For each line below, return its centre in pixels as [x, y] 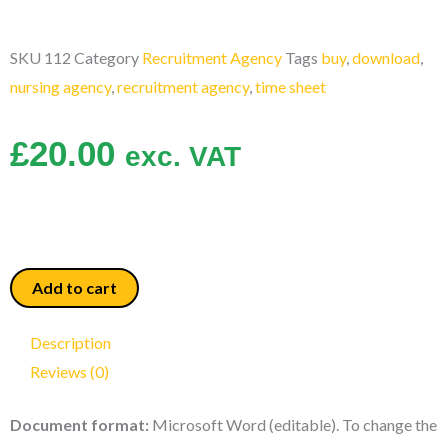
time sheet [290, 87]
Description [70, 342]
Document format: [79, 424]
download [386, 58]
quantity [37, 339]
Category [106, 58]
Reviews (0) [69, 371]
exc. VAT [183, 157]
